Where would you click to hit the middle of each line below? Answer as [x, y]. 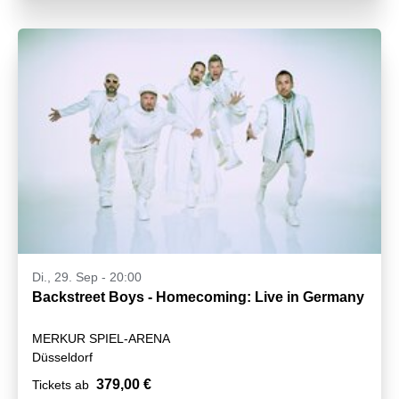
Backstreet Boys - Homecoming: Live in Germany [198, 297]
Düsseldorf [62, 358]
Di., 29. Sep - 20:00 [87, 277]
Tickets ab [61, 385]
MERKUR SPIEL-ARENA [101, 339]
